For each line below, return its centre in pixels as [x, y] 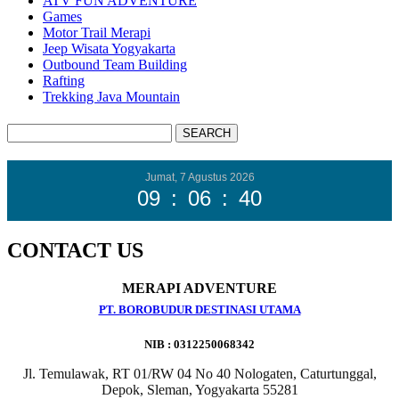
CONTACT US [75, 250]
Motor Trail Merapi [97, 32]
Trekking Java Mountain [111, 96]
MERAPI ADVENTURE [199, 288]
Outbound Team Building [115, 64]
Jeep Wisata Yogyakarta [109, 48]
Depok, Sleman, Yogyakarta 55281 [199, 389]
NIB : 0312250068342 [199, 344]
